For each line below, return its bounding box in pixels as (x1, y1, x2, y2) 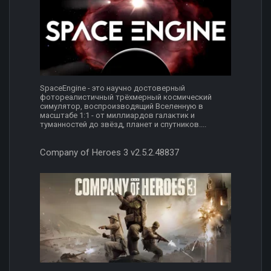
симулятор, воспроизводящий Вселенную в (40, 102, 203, 111)
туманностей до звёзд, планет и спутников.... (40, 120, 206, 129)
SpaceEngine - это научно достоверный (40, 83, 185, 93)
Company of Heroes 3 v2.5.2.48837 (40, 147, 179, 158)
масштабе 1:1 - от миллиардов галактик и (40, 111, 195, 120)
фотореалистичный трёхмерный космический (40, 93, 212, 102)
